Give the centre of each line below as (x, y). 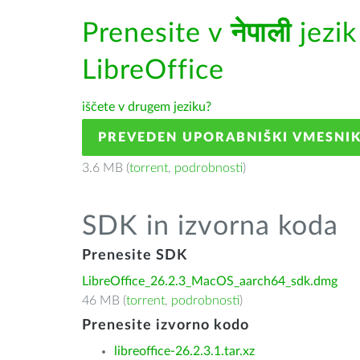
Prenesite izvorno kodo (166, 325)
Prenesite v (156, 34)
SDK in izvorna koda (210, 227)
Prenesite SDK (135, 256)
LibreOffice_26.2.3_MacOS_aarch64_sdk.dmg (210, 281)
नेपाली (261, 34)
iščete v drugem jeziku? (147, 107)
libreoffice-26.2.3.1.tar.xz (184, 351)
